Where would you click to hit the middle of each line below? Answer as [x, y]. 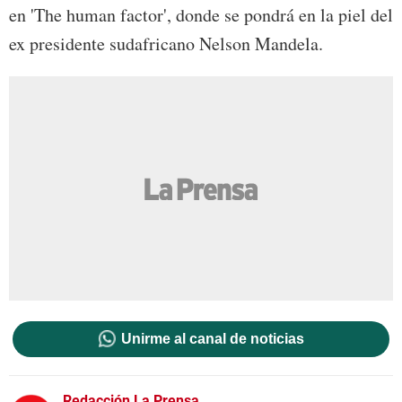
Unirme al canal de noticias [212, 339]
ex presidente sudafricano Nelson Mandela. [166, 43]
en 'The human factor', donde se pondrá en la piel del [201, 14]
